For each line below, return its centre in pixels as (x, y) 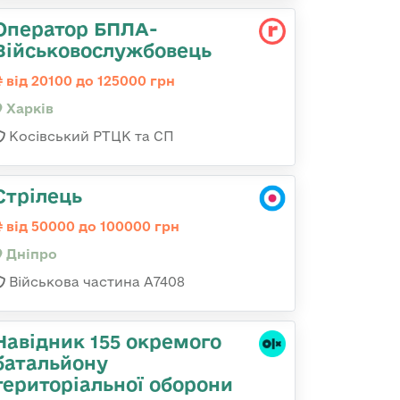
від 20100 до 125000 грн (89, 81)
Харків (28, 108)
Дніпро (30, 254)
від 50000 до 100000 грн (91, 226)
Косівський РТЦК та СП (90, 136)
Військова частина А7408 (95, 282)
